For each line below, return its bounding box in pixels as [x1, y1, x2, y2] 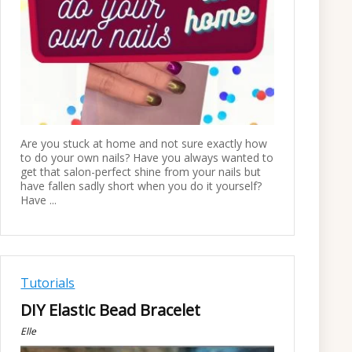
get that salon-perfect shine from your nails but [20, 163, 262, 179]
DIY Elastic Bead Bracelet [20, 299, 201, 321]
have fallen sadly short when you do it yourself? [20, 178, 262, 193]
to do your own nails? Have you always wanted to [20, 149, 274, 165]
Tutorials [20, 273, 75, 291]
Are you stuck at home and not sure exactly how [20, 135, 268, 151]
